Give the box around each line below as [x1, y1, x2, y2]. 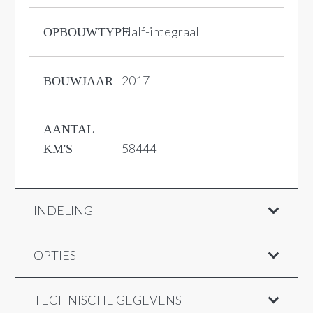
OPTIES [34, 247, 76, 263]
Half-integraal [122, 23, 199, 39]
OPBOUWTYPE [43, 24, 129, 39]
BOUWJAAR [43, 73, 113, 88]
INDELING [34, 202, 93, 218]
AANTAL [43, 122, 94, 136]
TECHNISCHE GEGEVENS [34, 291, 182, 307]
